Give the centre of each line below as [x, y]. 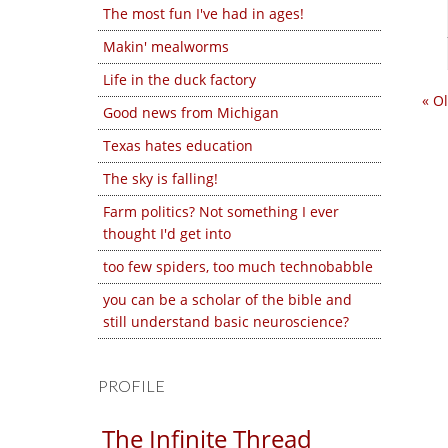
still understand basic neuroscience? [226, 321]
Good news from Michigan [191, 112]
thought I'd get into [167, 233]
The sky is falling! [160, 178]
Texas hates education [178, 145]
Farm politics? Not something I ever [221, 211]
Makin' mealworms [166, 46]
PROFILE [131, 385]
